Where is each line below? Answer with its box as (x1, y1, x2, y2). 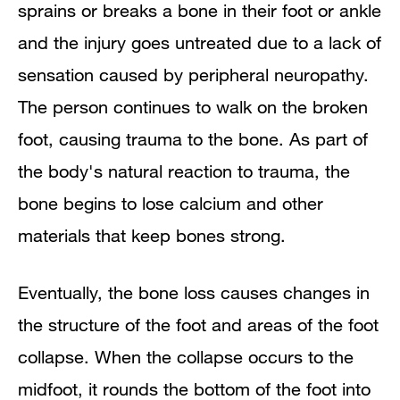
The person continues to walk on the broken (18, 96, 368, 117)
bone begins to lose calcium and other (18, 192, 323, 213)
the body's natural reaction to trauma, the (18, 160, 350, 181)
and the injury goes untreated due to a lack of (18, 31, 381, 53)
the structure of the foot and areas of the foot (18, 313, 379, 335)
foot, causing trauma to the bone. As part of (18, 128, 368, 149)
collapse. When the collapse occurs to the (18, 346, 354, 367)
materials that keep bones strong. (18, 224, 286, 246)
